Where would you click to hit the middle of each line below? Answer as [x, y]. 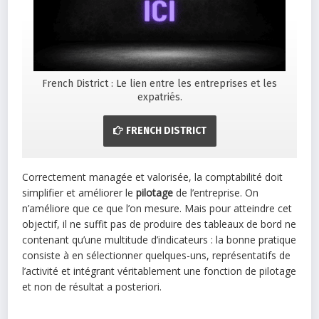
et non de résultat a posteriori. [92, 286]
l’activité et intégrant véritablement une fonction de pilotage [159, 271]
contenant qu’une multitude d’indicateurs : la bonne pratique [159, 239]
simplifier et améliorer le [79, 192]
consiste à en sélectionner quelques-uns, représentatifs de [157, 255]
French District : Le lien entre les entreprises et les [159, 83]
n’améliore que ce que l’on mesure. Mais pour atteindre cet [157, 208]
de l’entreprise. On [216, 192]
